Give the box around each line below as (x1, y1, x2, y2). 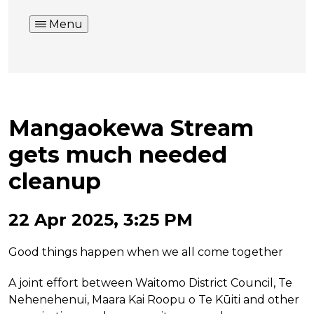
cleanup (8, 168, 101, 196)
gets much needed (8, 141, 227, 169)
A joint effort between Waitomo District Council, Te (8, 275, 292, 289)
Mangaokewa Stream (8, 114, 254, 142)
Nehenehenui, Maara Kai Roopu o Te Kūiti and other (8, 292, 299, 306)
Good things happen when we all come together (8, 245, 283, 259)
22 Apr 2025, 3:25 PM (8, 209, 193, 230)
